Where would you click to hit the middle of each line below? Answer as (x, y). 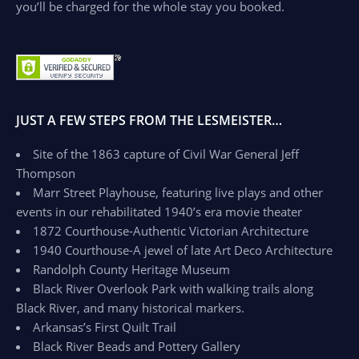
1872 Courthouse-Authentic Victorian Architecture (171, 231)
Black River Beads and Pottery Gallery (137, 346)
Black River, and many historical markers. (130, 308)
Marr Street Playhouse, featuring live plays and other (178, 192)
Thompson (46, 173)
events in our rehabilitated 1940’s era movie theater (159, 212)
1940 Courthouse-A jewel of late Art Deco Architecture (183, 250)
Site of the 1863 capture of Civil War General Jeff (166, 154)
